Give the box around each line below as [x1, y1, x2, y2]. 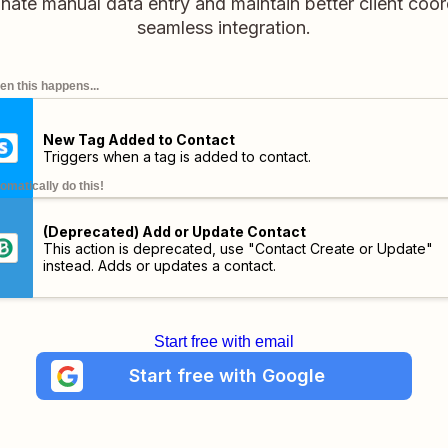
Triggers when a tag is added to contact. [42, 148, 311, 165]
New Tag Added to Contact [42, 131, 235, 148]
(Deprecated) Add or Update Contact [42, 222, 306, 240]
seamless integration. [137, 17, 311, 38]
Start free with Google [128, 365, 325, 386]
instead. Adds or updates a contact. [42, 256, 276, 274]
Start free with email [154, 333, 294, 350]
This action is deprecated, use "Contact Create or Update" [42, 239, 433, 257]
